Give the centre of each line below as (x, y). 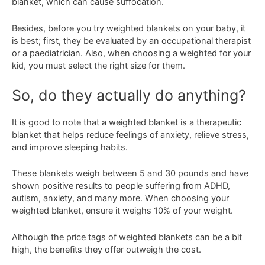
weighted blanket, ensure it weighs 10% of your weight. (122, 211)
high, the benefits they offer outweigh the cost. (106, 249)
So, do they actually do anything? (129, 95)
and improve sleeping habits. (70, 147)
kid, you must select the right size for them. (98, 65)
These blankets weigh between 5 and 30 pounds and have (130, 174)
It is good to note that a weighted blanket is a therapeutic (127, 122)
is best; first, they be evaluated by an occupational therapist (131, 41)
